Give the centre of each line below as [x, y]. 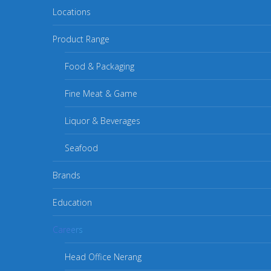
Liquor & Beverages [103, 121]
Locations [72, 12]
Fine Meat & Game [101, 93]
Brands [67, 175]
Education [72, 202]
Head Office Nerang [103, 257]
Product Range [81, 39]
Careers [68, 230]
